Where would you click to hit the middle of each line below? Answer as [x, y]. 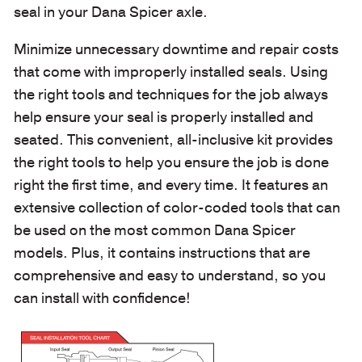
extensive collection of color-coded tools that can [177, 207]
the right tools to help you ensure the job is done [171, 162]
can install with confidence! [102, 298]
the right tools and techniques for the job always [170, 94]
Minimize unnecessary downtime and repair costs [176, 49]
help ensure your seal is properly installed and [163, 117]
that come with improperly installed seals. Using [170, 72]
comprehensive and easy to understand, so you [169, 275]
